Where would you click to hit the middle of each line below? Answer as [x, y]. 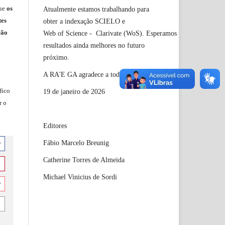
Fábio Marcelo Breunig [77, 143]
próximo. [59, 57]
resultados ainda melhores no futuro [94, 45]
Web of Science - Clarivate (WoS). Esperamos [110, 33]
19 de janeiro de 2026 [74, 91]
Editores [56, 126]
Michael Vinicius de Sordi [81, 177]
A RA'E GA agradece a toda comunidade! [103, 74]
